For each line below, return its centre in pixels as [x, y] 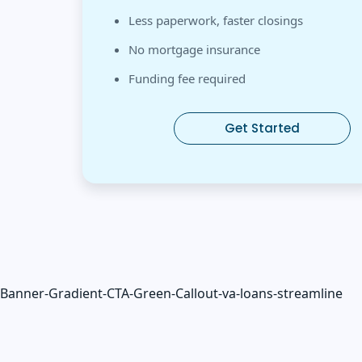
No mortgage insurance [194, 49]
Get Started [262, 128]
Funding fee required [187, 78]
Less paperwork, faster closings [216, 20]
